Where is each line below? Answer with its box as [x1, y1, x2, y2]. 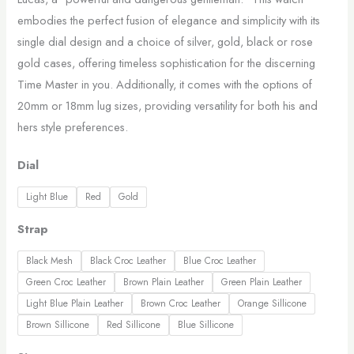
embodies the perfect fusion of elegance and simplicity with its [17, 11, 321, 28]
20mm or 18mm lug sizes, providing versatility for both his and [17, 96, 318, 114]
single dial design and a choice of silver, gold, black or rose [17, 32, 314, 50]
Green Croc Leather [26, 275, 107, 290]
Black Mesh [26, 254, 73, 269]
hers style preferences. [17, 118, 129, 135]
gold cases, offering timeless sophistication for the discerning [17, 54, 316, 71]
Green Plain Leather [221, 275, 303, 290]
